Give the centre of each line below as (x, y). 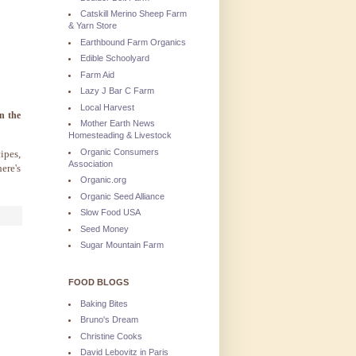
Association (91, 163)
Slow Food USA (110, 213)
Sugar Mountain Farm (122, 245)
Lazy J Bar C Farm (117, 91)
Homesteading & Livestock (120, 135)
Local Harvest (107, 107)
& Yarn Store (93, 26)
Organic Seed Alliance (122, 196)
